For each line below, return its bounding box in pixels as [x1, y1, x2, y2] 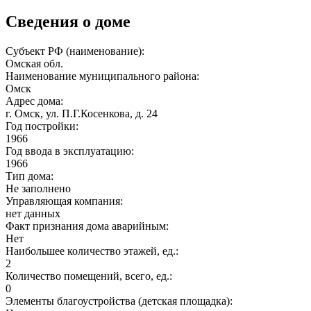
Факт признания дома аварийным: [6, 219, 171, 232]
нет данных [6, 207, 60, 219]
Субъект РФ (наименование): [6, 44, 147, 57]
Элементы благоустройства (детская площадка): [6, 294, 235, 307]
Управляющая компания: [6, 194, 126, 207]
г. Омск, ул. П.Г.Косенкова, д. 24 [6, 107, 158, 119]
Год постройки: [6, 119, 81, 132]
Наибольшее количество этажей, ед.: [6, 244, 181, 257]
